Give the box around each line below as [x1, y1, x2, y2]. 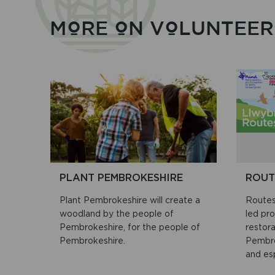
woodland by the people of [59, 209, 174, 219]
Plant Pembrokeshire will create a [59, 195, 200, 206]
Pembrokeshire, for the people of [59, 222, 200, 233]
